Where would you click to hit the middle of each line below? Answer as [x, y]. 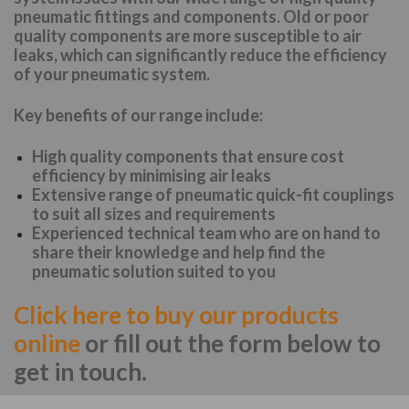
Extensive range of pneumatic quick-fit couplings [213, 195]
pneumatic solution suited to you [154, 272]
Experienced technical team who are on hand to [206, 233]
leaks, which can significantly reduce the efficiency [200, 55]
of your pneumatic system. [112, 74]
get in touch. [83, 371]
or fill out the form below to [231, 343]
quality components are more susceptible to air [188, 36]
